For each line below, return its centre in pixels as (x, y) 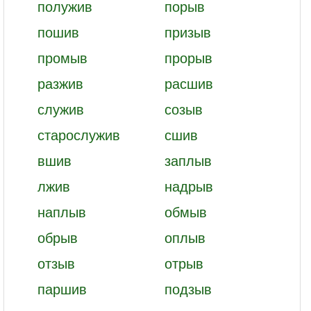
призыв (187, 32)
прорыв (188, 57)
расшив (188, 83)
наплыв (62, 211)
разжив (60, 83)
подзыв (188, 288)
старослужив (79, 134)
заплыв (188, 160)
